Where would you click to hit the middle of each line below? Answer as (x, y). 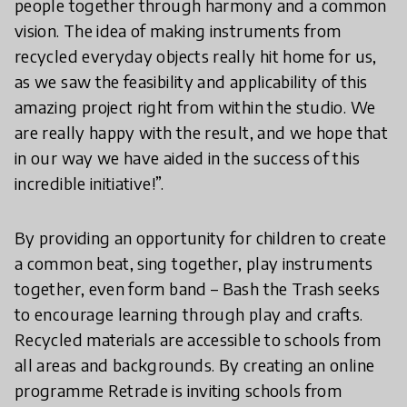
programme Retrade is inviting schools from (179, 391)
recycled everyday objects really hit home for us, (196, 56)
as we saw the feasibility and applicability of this (191, 82)
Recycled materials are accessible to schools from (198, 340)
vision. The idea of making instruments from (178, 31)
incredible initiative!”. (89, 184)
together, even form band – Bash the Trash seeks (197, 289)
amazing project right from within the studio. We (195, 107)
